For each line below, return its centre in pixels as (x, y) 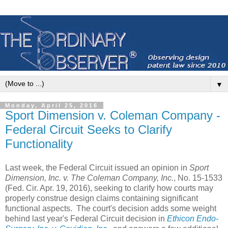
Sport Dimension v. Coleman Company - (113, 115)
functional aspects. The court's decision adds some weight (111, 209)
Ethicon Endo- (193, 219)
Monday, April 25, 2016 (52, 105)
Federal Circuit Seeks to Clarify (89, 129)
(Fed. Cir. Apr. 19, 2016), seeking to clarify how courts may (109, 188)
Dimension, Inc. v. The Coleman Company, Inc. (89, 178)
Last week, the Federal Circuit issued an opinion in (97, 168)
